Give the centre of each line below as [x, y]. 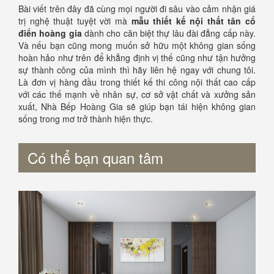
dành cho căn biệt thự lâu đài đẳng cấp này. [169, 33]
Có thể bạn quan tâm [95, 157]
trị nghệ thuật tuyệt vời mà [75, 20]
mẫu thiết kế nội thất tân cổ [193, 20]
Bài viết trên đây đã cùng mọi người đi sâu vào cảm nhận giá [137, 8]
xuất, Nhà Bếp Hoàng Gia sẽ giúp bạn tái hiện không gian [137, 106]
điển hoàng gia [50, 33]
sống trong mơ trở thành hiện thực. [86, 118]
